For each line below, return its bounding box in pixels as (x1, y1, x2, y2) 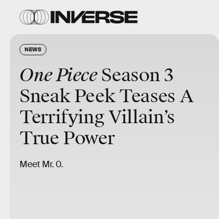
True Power (20, 127, 115, 150)
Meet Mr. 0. (20, 159, 63, 170)
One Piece (20, 64, 97, 87)
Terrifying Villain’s (20, 106, 175, 129)
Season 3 (97, 64, 174, 87)
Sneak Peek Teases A (20, 85, 194, 108)
